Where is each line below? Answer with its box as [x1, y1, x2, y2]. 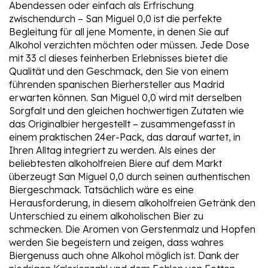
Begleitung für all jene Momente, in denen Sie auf [9, 26, 229, 38]
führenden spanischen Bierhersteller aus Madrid [9, 78, 224, 91]
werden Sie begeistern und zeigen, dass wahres [9, 236, 224, 249]
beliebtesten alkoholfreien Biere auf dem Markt [9, 157, 222, 170]
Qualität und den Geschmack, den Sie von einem [9, 65, 229, 78]
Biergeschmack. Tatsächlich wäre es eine [9, 184, 194, 196]
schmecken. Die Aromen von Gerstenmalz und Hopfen [9, 223, 255, 236]
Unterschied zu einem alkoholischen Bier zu [9, 210, 203, 223]
